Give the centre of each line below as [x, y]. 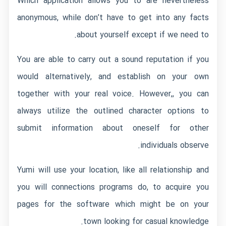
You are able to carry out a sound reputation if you [113, 60]
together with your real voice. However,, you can [113, 94]
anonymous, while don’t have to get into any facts [113, 18]
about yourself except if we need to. [143, 35]
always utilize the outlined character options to [113, 111]
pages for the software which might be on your [113, 205]
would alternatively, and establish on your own [113, 77]
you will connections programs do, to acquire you [113, 187]
